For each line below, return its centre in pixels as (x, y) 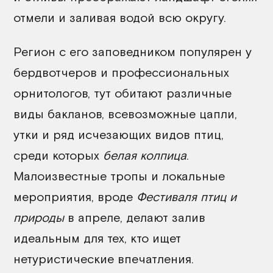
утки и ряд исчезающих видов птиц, (119, 134)
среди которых (58, 155)
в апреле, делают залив (135, 217)
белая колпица (145, 155)
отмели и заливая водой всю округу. (120, 17)
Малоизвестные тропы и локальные (119, 175)
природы (39, 217)
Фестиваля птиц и (186, 196)
